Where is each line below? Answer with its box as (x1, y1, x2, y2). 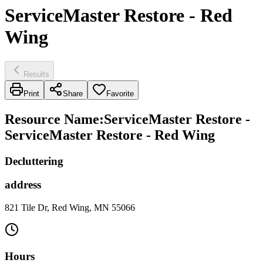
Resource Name (5, 111, 99, 127)
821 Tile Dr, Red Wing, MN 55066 (5, 203, 135, 213)
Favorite (106, 89, 134, 98)
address (5, 178, 41, 191)
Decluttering (5, 154, 63, 167)
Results (23, 69, 49, 79)
